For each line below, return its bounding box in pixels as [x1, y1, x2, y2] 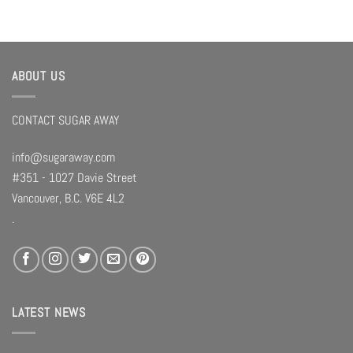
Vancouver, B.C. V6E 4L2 [12, 190, 124, 207]
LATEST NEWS [12, 304, 86, 321]
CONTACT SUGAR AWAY [12, 112, 119, 129]
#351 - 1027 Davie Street [12, 169, 137, 187]
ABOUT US [12, 68, 65, 85]
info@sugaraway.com [12, 149, 115, 166]
